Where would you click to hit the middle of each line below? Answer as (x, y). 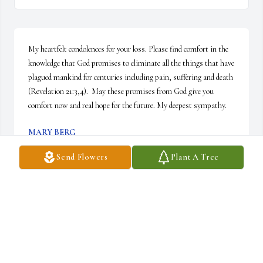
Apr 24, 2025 (48, 144)
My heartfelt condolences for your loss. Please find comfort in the (128, 49)
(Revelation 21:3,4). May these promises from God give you (121, 92)
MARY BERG (52, 133)
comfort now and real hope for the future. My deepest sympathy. (127, 106)
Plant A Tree (195, 157)
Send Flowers (82, 157)
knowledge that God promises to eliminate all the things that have (131, 63)
